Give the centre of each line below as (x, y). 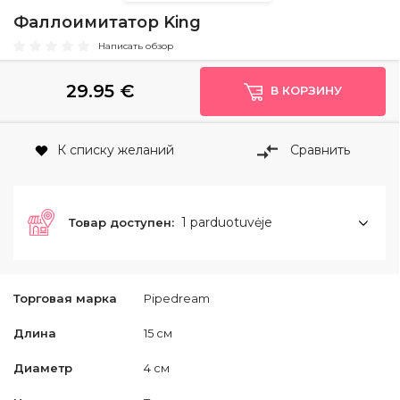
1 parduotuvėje (227, 222)
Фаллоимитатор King (107, 22)
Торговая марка (65, 298)
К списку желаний (116, 150)
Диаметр (43, 367)
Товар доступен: (121, 222)
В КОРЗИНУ (306, 90)
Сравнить (320, 150)
